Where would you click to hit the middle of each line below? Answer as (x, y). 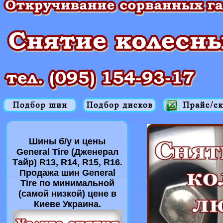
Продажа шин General (67, 173)
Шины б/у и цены (67, 141)
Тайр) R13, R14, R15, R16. (67, 162)
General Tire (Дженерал (67, 152)
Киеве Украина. (67, 204)
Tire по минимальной (67, 183)
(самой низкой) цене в (67, 194)
